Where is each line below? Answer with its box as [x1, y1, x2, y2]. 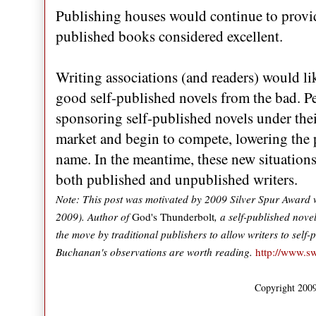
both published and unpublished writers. [56, 169, 298, 190]
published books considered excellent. [56, 26, 283, 47]
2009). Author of [56, 209, 132, 224]
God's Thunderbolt [132, 209, 214, 224]
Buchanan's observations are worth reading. [56, 245, 255, 260]
